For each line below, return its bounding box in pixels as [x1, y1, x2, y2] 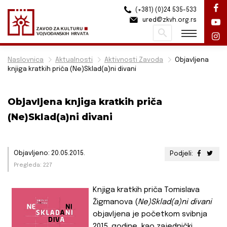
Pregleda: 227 [14, 162, 52, 169]
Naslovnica [8, 57, 44, 63]
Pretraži [154, 30, 177, 36]
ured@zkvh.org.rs [141, 17, 197, 23]
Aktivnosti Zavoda [104, 57, 163, 63]
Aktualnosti [55, 57, 93, 63]
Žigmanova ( [93, 198, 138, 207]
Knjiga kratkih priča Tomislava [93, 186, 200, 195]
